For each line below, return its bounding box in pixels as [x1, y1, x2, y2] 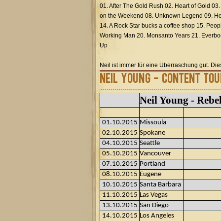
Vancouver [140, 150, 171, 157]
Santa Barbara [140, 181, 181, 188]
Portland [140, 160, 165, 168]
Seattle [140, 140, 160, 147]
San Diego [140, 202, 169, 209]
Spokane [140, 129, 165, 137]
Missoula [140, 119, 166, 126]
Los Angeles [140, 212, 174, 220]
